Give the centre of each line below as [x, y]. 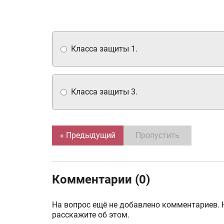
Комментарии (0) [101, 179]
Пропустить [157, 135]
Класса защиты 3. [104, 92]
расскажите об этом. [91, 215]
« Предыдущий [88, 135]
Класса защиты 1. [104, 49]
